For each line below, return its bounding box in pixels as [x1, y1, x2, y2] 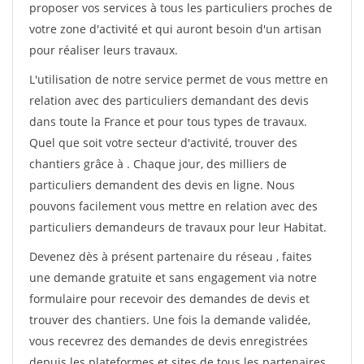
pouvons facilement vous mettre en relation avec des [29, 198, 318, 214]
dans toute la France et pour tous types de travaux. [29, 114, 307, 129]
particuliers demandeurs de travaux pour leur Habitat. [29, 219, 327, 235]
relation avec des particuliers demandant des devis [29, 93, 309, 108]
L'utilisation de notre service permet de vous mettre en [29, 71, 328, 87]
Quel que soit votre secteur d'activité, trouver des [29, 135, 297, 150]
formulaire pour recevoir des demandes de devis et [29, 291, 310, 306]
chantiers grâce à [29, 156, 127, 171]
